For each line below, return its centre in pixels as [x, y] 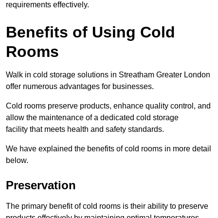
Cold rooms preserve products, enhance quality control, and [108, 106]
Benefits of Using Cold [91, 32]
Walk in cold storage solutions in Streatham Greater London [108, 75]
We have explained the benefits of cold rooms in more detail [109, 149]
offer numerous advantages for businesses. [80, 87]
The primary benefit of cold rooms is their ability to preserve [107, 206]
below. [17, 161]
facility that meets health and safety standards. [85, 129]
